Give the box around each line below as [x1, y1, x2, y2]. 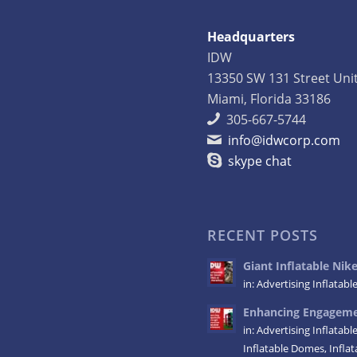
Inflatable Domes [243, 341, 325, 355]
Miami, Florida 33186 [207, 89, 331, 108]
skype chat [228, 151, 292, 170]
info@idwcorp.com [228, 131, 341, 149]
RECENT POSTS [207, 225, 319, 245]
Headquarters [207, 27, 296, 45]
